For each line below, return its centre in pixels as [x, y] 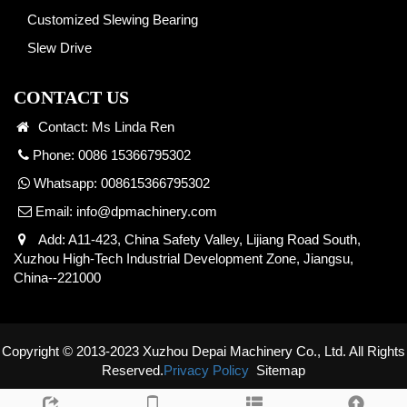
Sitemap [281, 371]
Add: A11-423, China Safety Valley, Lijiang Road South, [196, 240]
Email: [54, 212]
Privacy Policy [206, 371]
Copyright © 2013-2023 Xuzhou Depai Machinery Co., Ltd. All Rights [203, 352]
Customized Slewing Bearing [113, 20]
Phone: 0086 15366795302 [110, 155]
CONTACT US [71, 98]
